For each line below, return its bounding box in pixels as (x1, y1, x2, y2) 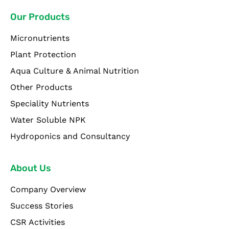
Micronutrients (10, 33, 70, 43)
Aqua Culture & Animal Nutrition (10, 65, 139, 76)
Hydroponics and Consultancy (10, 131, 130, 141)
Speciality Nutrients (10, 98, 89, 108)
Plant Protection (10, 49, 76, 59)
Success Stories (10, 201, 73, 211)
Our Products (10, 11, 70, 22)
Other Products (10, 82, 72, 92)
